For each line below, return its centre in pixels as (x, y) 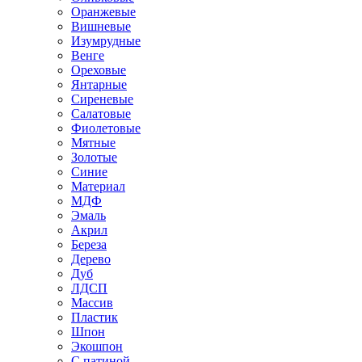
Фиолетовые (106, 128)
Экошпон (97, 346)
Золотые (94, 157)
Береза (89, 244)
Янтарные (99, 84)
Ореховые (99, 69)
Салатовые (101, 113)
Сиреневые (102, 99)
